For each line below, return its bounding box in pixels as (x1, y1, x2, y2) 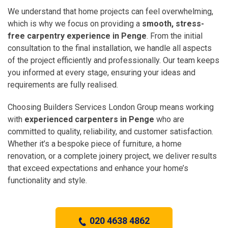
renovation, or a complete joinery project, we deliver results (8, 151, 217, 161)
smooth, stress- (142, 18, 204, 28)
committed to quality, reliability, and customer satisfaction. (8, 126, 213, 136)
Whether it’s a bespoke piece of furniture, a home (8, 138, 182, 149)
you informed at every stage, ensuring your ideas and (8, 67, 195, 77)
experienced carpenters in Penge (24, 114, 154, 124)
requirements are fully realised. (8, 79, 118, 90)
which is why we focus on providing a (8, 18, 142, 28)
